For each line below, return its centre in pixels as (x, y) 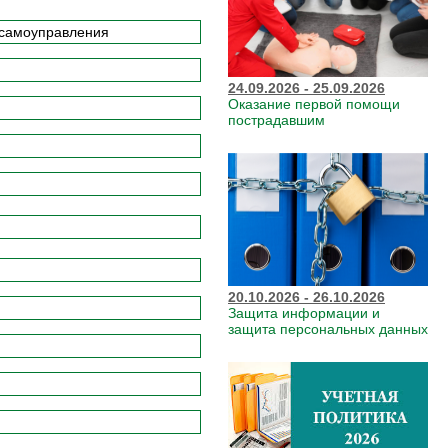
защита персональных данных (328, 329)
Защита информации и (304, 313)
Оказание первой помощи (314, 104)
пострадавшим (276, 120)
